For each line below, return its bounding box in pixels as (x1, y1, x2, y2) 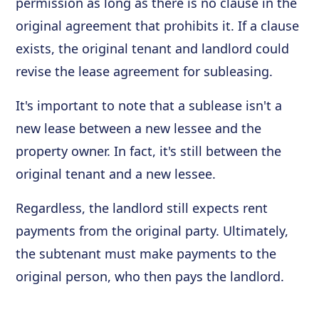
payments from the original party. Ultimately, (16, 222, 289, 239)
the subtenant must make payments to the (16, 245, 277, 262)
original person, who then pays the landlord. (16, 268, 285, 285)
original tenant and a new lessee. (16, 165, 216, 182)
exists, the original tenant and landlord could (16, 40, 290, 57)
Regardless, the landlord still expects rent (16, 199, 268, 216)
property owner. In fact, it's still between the (16, 142, 282, 159)
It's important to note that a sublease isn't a (16, 97, 283, 114)
